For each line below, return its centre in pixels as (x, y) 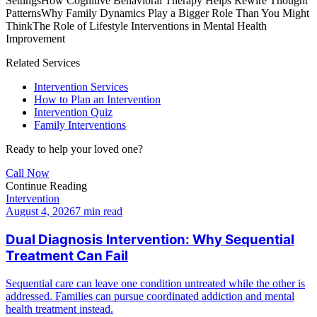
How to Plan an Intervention (97, 100)
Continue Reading (46, 186)
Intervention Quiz (73, 113)
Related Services (43, 63)
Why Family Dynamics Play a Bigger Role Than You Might (175, 13)
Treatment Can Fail (67, 256)
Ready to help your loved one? (74, 149)
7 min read (99, 212)
